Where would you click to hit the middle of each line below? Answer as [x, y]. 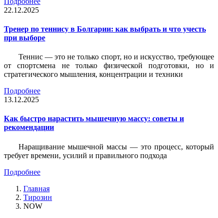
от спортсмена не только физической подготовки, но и [109, 66]
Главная [36, 188]
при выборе [25, 37]
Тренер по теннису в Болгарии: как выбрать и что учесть [105, 29]
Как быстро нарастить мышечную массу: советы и [94, 119]
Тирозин [38, 197]
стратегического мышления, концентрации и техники [93, 74]
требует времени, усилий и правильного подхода [85, 155]
